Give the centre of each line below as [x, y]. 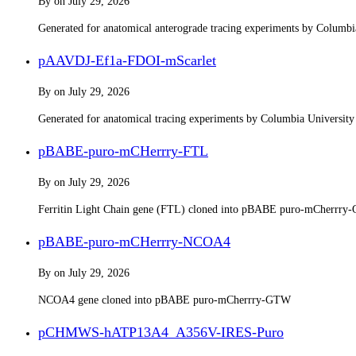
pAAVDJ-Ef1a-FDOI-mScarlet [127, 60]
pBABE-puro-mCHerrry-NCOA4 [134, 241]
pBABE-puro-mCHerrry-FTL [123, 151]
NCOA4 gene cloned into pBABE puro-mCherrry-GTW [164, 300]
